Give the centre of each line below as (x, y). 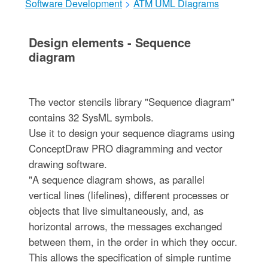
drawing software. (68, 164)
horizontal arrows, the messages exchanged (125, 226)
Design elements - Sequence (109, 42)
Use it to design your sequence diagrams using (131, 133)
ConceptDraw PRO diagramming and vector (125, 148)
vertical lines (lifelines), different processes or (129, 195)
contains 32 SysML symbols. (91, 117)
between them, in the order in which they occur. (133, 241)
